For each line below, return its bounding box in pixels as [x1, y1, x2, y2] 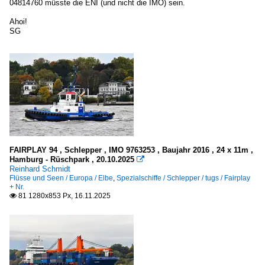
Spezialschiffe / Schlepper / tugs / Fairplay [117, 173, 250, 182]
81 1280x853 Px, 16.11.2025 [17, 191, 111, 200]
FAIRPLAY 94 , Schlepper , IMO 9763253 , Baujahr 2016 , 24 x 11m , [9, 145, 253, 154]
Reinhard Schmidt [9, 164, 70, 173]
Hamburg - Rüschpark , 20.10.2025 [9, 154, 134, 164]
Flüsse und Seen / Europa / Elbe [9, 173, 113, 182]
